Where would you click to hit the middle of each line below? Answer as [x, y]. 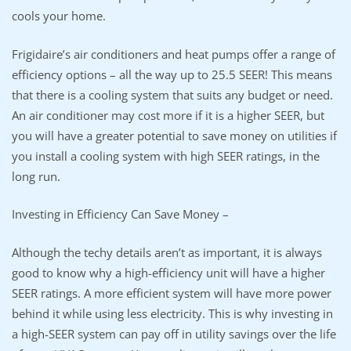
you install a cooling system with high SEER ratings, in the [166, 156]
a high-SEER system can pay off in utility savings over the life [174, 333]
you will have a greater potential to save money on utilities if [174, 135]
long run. [36, 176]
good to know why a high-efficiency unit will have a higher [168, 272]
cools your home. [59, 16]
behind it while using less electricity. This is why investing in [172, 313]
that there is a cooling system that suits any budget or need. [172, 94]
